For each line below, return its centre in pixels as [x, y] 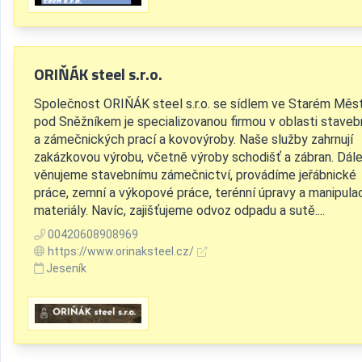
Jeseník [66, 269]
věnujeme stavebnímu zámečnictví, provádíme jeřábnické [195, 175]
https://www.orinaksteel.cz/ [121, 252]
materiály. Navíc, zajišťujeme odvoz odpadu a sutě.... [179, 211]
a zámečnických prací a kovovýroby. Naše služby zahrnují [194, 140]
